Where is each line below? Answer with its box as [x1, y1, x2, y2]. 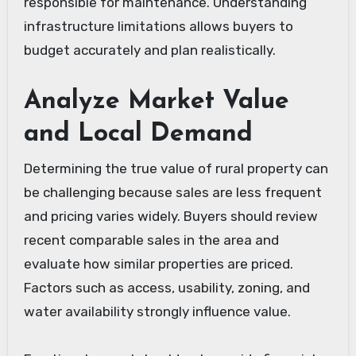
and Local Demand [23, 122, 253, 148]
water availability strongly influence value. [23, 303, 291, 319]
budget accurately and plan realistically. [23, 42, 276, 59]
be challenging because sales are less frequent [23, 184, 322, 200]
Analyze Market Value [23, 89, 289, 115]
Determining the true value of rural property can [23, 160, 328, 176]
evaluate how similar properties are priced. [23, 255, 293, 272]
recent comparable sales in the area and [23, 231, 279, 248]
